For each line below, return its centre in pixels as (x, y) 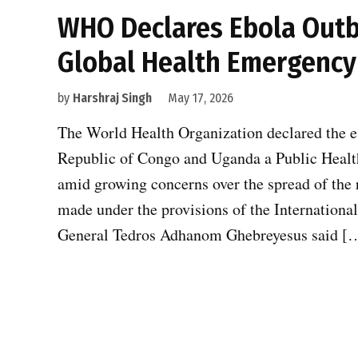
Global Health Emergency (207, 62)
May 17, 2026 (201, 97)
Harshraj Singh (112, 97)
